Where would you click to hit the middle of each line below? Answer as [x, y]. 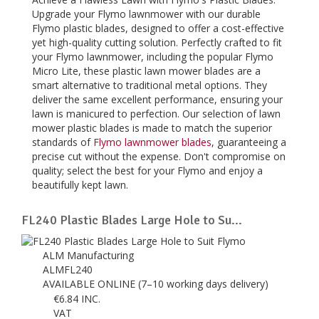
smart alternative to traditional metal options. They [150, 85]
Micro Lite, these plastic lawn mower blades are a [146, 70]
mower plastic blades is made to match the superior [152, 127]
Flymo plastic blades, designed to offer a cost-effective [158, 28]
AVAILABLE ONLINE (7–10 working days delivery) [157, 283]
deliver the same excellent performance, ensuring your [157, 99]
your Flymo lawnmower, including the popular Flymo [153, 56]
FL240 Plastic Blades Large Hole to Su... [132, 220]
